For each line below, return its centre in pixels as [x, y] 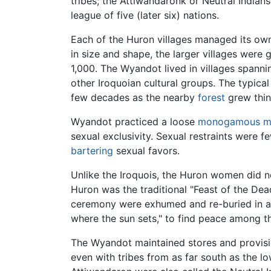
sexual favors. [146, 150]
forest [211, 97]
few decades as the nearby [134, 97]
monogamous [229, 121]
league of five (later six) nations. [145, 15]
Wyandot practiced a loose [134, 121]
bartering [92, 150]
